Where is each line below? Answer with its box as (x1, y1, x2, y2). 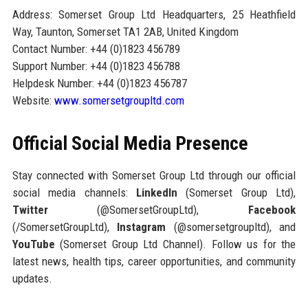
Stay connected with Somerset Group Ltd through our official (12, 168, 296, 182)
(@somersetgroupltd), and (166, 219, 296, 234)
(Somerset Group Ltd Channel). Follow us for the (54, 236, 296, 251)
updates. (12, 271, 52, 285)
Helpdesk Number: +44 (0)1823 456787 (12, 76, 187, 90)
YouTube (12, 236, 55, 251)
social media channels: (12, 185, 136, 199)
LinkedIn (135, 185, 177, 199)
